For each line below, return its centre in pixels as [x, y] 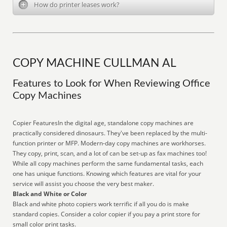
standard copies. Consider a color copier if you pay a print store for [107, 214]
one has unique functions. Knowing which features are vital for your [107, 174]
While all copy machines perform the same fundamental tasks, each [108, 163]
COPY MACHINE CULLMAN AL [95, 63]
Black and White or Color [50, 194]
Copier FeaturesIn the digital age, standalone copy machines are [103, 123]
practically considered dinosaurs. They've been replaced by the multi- [110, 133]
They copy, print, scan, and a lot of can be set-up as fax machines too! [110, 153]
